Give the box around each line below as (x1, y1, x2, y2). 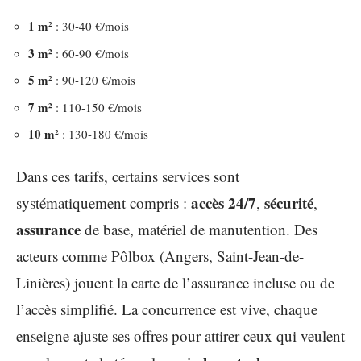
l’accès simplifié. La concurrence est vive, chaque (16, 298, 317, 319)
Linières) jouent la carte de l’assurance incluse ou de (16, 272, 334, 293)
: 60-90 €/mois (52, 44, 129, 61)
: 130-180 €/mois (59, 126, 148, 142)
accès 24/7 (191, 191, 256, 214)
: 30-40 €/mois (52, 18, 129, 34)
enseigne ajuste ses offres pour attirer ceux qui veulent (16, 325, 345, 346)
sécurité (264, 191, 313, 214)
